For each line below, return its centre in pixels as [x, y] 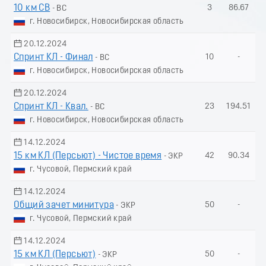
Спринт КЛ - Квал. [51, 107]
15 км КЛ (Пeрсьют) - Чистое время [88, 156]
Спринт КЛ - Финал [53, 57]
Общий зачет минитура [64, 205]
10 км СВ [32, 8]
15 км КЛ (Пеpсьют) [55, 254]
